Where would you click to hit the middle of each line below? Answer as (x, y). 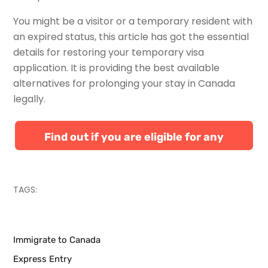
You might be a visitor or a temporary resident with (133, 21)
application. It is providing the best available (117, 68)
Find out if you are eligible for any (134, 137)
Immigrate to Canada (57, 240)
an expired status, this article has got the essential (131, 36)
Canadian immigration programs (134, 170)
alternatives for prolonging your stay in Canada (124, 83)
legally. (30, 99)
